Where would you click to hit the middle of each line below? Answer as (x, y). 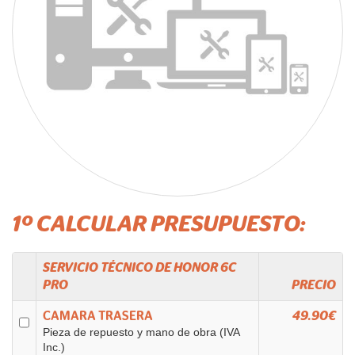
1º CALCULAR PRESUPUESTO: (158, 224)
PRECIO (314, 285)
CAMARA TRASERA (98, 316)
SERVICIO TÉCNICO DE (108, 268)
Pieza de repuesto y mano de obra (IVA (141, 332)
